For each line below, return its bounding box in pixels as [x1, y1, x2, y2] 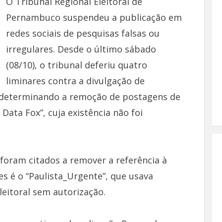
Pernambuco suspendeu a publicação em [5, 11, 182, 23]
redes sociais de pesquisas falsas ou [5, 27, 160, 39]
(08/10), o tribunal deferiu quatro [5, 59, 147, 71]
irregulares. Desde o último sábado [5, 43, 156, 55]
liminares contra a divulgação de [5, 75, 145, 87]
